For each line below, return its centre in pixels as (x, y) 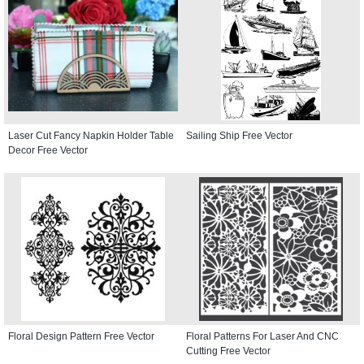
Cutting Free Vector (228, 351)
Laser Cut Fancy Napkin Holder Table (91, 135)
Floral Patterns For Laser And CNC (262, 336)
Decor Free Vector (48, 150)
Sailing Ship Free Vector (239, 135)
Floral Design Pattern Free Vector (81, 336)
